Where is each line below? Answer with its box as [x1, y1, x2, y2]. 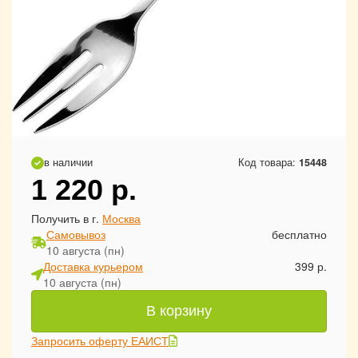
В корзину [146, 303, 212, 319]
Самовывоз [46, 226, 105, 242]
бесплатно [272, 226, 327, 242]
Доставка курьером [43, 258, 143, 274]
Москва [102, 210, 141, 226]
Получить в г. [31, 210, 102, 226]
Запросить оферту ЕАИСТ [31, 332, 169, 348]
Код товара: [238, 155, 299, 169]
